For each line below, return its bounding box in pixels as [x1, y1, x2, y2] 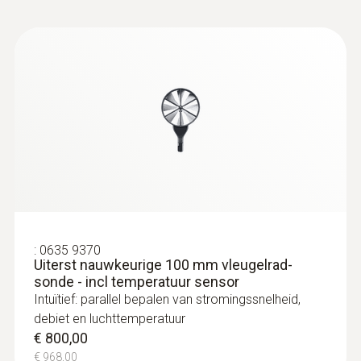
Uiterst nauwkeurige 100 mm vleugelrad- [34, 255, 293, 273]
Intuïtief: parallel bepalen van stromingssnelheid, [34, 291, 301, 307]
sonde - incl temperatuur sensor [34, 272, 239, 290]
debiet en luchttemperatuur [34, 310, 185, 326]
